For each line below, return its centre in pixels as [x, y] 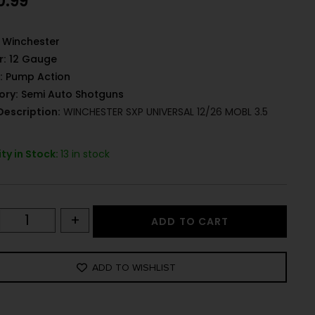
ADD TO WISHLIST [134, 267]
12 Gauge [33, 59]
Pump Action [38, 77]
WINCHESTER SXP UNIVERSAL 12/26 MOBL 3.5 [165, 112]
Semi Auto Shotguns [73, 95]
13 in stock [85, 154]
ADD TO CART [190, 222]
